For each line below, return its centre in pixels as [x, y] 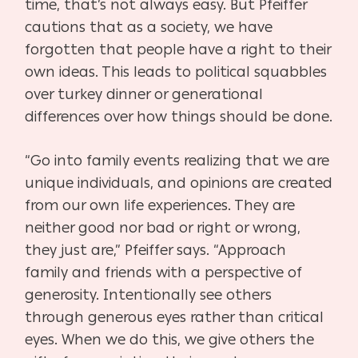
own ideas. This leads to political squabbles [176, 72]
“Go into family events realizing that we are [177, 160]
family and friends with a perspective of [163, 272]
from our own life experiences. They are [160, 205]
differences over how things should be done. [179, 116]
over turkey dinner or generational [144, 94]
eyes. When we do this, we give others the [170, 339]
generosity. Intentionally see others [149, 294]
